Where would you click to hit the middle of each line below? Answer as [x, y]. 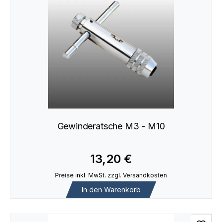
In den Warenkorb [111, 189]
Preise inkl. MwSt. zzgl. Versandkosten [111, 175]
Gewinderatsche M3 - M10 [111, 126]
